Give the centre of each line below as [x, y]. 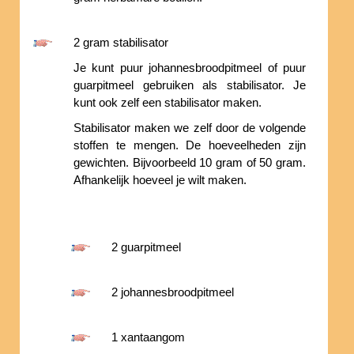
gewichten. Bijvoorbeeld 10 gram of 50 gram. [190, 162]
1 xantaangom [148, 337]
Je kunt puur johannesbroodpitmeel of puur [190, 68]
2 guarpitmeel [146, 247]
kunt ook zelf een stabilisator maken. [168, 102]
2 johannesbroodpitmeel [173, 292]
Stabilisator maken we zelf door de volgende [190, 128]
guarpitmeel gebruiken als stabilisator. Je [190, 85]
